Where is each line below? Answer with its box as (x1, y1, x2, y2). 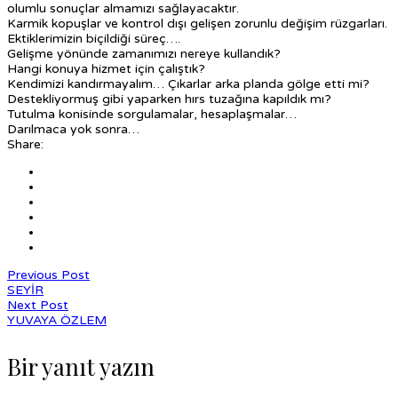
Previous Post (7, 267, 90, 283)
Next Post (7, 297, 68, 313)
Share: (7, 136, 44, 152)
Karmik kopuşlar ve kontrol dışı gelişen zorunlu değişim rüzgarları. (7, 15, 387, 31)
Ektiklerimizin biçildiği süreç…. (7, 30, 180, 46)
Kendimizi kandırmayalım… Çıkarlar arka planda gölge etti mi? (7, 76, 370, 92)
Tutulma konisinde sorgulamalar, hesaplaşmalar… (7, 106, 297, 122)
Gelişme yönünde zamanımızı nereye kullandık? (7, 45, 281, 61)
